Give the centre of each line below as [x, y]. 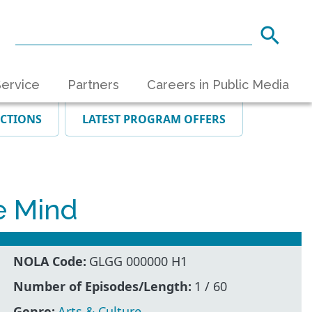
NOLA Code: [50, 261]
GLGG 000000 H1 [139, 261]
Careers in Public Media [218, 84]
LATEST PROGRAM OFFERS [154, 119]
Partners [93, 84]
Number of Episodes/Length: [103, 286]
